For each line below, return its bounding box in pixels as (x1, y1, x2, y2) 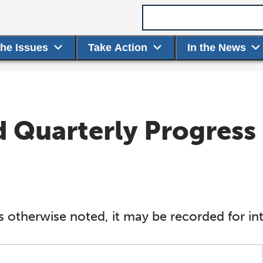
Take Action (88, 42, 148, 53)
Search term (141, 4, 201, 18)
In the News (187, 42, 246, 53)
